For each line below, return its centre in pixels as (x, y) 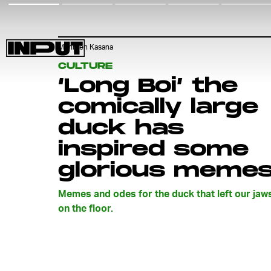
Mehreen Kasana (86, 47)
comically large (158, 107)
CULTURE (85, 66)
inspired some (153, 150)
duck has (121, 129)
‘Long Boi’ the (148, 86)
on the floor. (86, 208)
